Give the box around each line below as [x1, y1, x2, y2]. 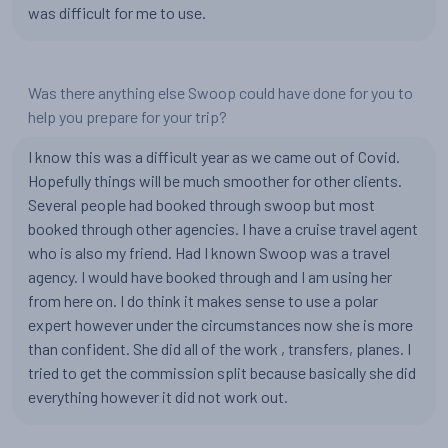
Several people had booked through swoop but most [28, 195, 375, 214]
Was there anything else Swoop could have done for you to [28, 83, 413, 102]
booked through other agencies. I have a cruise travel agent [28, 219, 418, 238]
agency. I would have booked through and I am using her [28, 267, 392, 286]
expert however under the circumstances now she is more [28, 315, 413, 334]
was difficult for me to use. [28, 3, 206, 22]
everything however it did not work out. [28, 387, 288, 406]
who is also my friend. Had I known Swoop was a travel [28, 243, 390, 262]
